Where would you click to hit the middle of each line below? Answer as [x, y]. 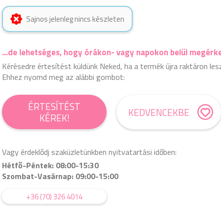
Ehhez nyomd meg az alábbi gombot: [63, 77]
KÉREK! [54, 118]
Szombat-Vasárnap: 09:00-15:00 [60, 176]
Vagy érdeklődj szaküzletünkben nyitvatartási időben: [89, 152]
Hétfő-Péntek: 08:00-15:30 [50, 165]
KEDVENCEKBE [159, 112]
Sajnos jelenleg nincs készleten [75, 19]
